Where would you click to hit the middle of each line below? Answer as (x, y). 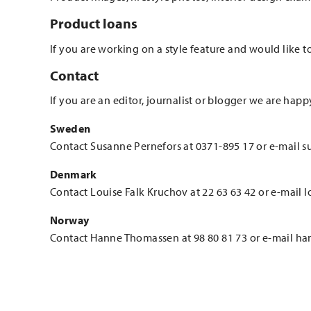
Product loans (94, 23)
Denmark (74, 175)
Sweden (70, 129)
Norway (70, 220)
